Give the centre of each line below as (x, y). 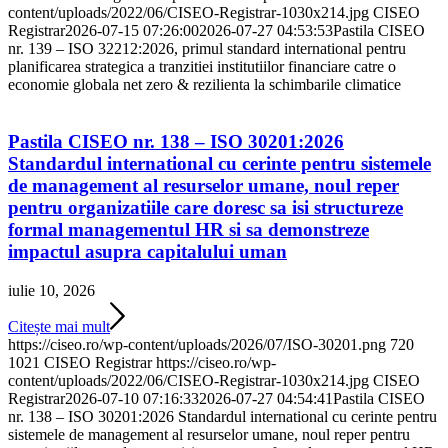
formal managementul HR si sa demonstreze (188, 230)
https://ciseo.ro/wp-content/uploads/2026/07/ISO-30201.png (197, 344)
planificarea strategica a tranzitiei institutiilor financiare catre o (202, 67)
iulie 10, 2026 (51, 290)
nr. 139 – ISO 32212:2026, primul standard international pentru (207, 49)
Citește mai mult (59, 326)
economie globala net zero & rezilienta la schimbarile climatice (204, 85)
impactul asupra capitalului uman (147, 252)
